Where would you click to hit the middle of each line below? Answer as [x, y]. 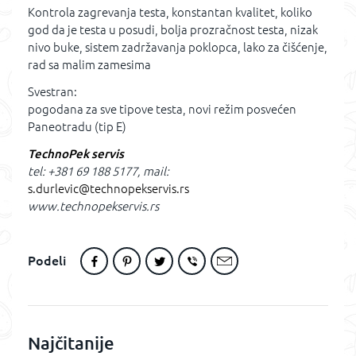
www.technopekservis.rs [93, 206]
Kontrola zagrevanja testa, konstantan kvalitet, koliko [170, 12]
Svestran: [52, 92]
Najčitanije [71, 343]
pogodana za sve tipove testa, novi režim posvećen [162, 109]
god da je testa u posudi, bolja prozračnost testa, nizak [173, 30]
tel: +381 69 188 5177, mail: [99, 171]
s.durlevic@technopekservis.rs [108, 189]
